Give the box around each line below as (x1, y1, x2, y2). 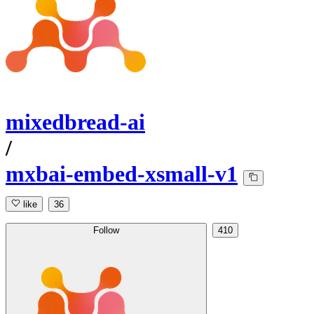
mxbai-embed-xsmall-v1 (6, 161, 238, 187)
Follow (93, 225, 119, 236)
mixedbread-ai (6, 109, 145, 135)
